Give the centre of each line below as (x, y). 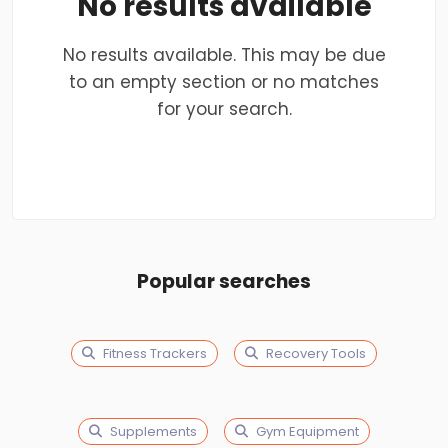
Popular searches (224, 281)
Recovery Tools (316, 353)
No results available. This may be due (224, 55)
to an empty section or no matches (224, 82)
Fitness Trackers (155, 353)
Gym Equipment (307, 431)
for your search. (224, 109)
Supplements (153, 431)
